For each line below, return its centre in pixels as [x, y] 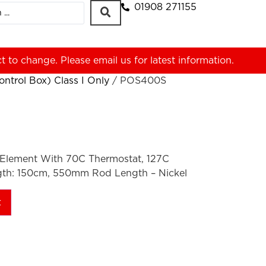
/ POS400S [138, 81]
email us [112, 61]
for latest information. [183, 61]
